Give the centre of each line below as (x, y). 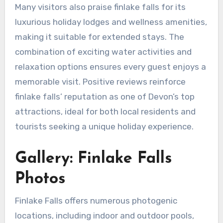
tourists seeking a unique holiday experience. (104, 127)
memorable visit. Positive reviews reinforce (100, 82)
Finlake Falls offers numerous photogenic (96, 200)
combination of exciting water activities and (103, 52)
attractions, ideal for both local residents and (105, 112)
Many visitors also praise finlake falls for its (100, 7)
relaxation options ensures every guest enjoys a (110, 67)
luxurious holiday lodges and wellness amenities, (111, 22)
